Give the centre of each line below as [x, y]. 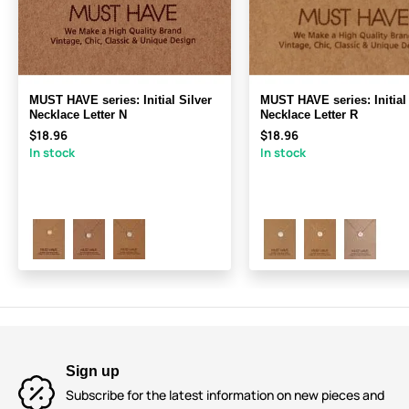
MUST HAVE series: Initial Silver [121, 100]
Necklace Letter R [309, 115]
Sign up [93, 372]
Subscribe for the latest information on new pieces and [225, 395]
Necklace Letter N [78, 115]
